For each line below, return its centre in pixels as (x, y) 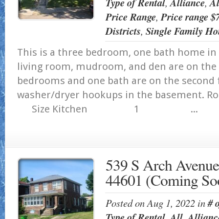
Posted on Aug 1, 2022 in (157, 203)
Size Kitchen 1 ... (108, 109)
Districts (123, 31)
